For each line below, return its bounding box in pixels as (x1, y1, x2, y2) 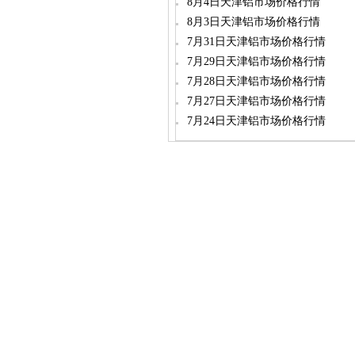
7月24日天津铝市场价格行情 (184, 115, 326, 127)
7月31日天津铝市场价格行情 (184, 36, 326, 48)
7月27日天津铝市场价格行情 (184, 95, 326, 107)
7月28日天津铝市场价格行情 (184, 75, 326, 87)
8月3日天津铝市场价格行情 (184, 16, 320, 28)
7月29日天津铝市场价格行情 (184, 55, 326, 67)
